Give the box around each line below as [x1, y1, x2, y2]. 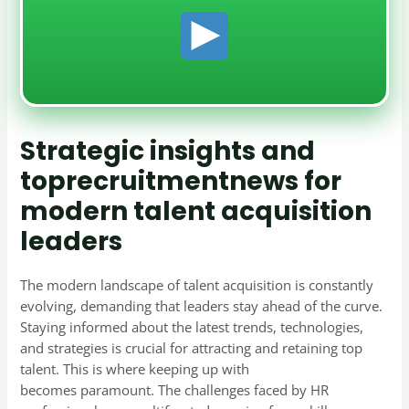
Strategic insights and [20, 133, 316, 170]
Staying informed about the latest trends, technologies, [20, 318, 364, 337]
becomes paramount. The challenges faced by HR [20, 381, 330, 400]
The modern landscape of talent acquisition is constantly [20, 276, 374, 295]
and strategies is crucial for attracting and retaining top [20, 339, 363, 358]
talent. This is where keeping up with [20, 360, 254, 379]
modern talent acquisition [20, 194, 372, 230]
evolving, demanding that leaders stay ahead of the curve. [20, 297, 383, 316]
